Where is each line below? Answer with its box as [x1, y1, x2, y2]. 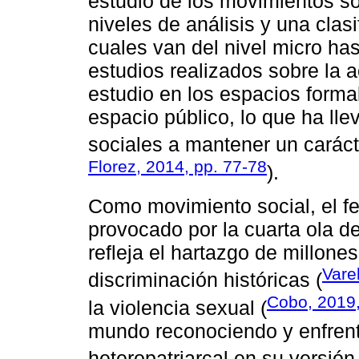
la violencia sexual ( [88, 296, 267, 319]
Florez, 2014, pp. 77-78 [88, 156, 267, 175]
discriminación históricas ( [88, 268, 322, 292]
